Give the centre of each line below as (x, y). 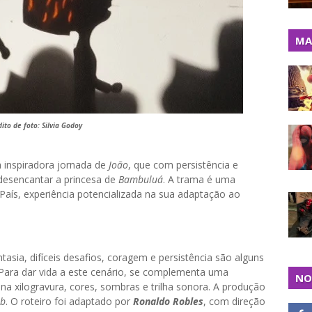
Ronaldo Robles (168, 301)
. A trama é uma (199, 179)
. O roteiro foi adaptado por (69, 301)
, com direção (234, 301)
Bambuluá (141, 179)
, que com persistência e (183, 165)
